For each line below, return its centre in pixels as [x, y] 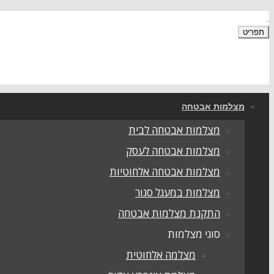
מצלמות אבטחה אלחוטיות [165, 172]
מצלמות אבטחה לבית [174, 130]
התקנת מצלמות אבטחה [169, 213]
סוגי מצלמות [194, 234]
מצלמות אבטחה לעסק [173, 151]
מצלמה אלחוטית [161, 255]
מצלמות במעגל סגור [178, 192]
